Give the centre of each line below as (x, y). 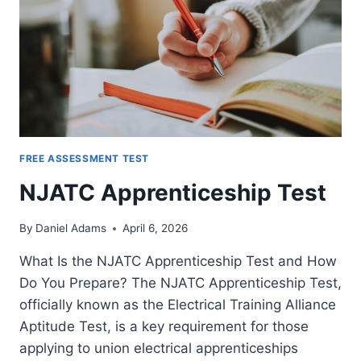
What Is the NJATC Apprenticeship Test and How (178, 261)
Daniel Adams (71, 228)
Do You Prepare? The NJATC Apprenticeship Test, (180, 283)
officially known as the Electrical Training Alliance (178, 305)
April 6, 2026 (156, 228)
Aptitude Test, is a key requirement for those (164, 327)
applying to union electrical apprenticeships (159, 349)
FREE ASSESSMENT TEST (84, 158)
